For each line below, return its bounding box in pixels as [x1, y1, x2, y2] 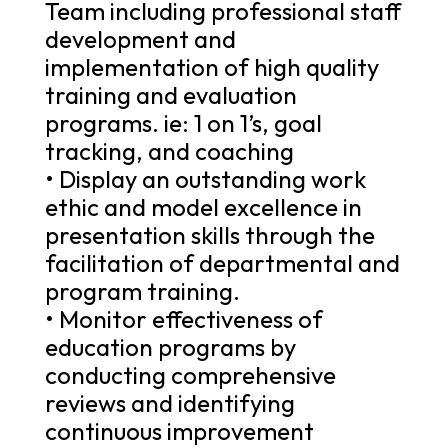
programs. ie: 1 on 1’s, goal [44, 107, 322, 138]
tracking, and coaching [44, 135, 294, 166]
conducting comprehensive [44, 359, 336, 390]
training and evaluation [44, 79, 297, 110]
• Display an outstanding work [44, 163, 366, 194]
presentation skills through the [44, 219, 375, 250]
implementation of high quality [44, 51, 379, 82]
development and [44, 23, 236, 54]
